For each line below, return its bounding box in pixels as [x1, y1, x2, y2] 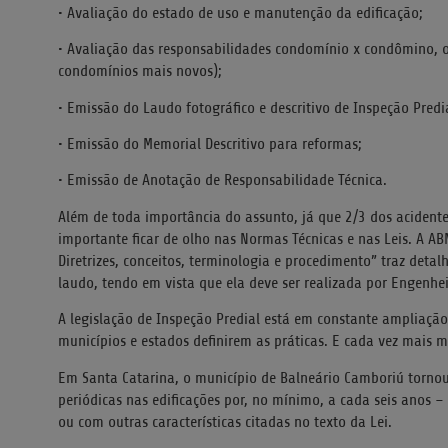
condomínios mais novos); [58, 62, 222, 81]
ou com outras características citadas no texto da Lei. [58, 412, 392, 431]
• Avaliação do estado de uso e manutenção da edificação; [58, 3, 423, 22]
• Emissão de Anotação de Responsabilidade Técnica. [58, 171, 387, 190]
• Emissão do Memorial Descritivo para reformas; [58, 134, 362, 153]
